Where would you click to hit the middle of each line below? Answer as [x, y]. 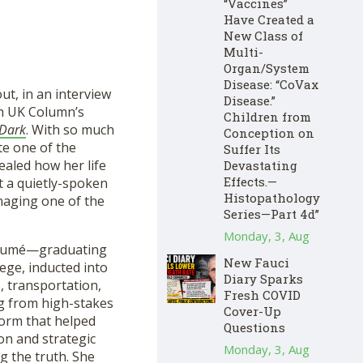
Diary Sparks [263, 278]
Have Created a [269, 19]
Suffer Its [252, 149]
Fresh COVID [262, 295]
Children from [267, 116]
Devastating [261, 165]
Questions [254, 327]
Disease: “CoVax [271, 84]
